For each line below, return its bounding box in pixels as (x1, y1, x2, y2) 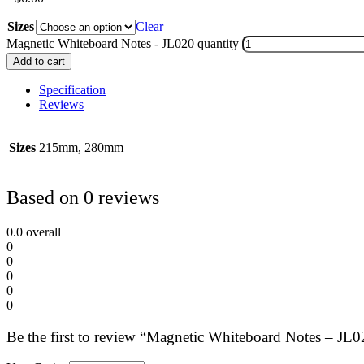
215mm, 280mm (39, 141, 123, 155)
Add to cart (13, 55, 65, 68)
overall (23, 224, 61, 239)
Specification (39, 83, 106, 97)
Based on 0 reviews (6, 187, 159, 208)
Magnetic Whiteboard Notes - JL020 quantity (6, 37, 239, 51)
